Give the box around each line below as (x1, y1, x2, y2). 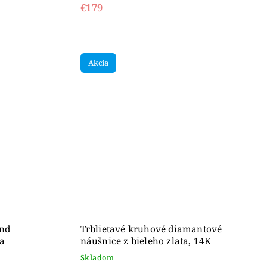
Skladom (80, 253, 114, 263)
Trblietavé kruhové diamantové (80, 223, 222, 236)
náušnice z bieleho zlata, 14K (80, 235, 212, 248)
